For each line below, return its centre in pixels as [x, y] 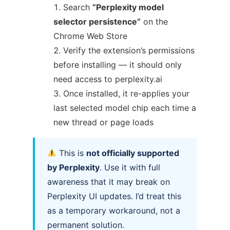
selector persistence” [97, 21]
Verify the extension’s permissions [129, 50]
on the [154, 21]
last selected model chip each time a [125, 108]
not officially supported [133, 153]
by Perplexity [73, 167]
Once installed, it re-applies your [126, 93]
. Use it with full [130, 167]
